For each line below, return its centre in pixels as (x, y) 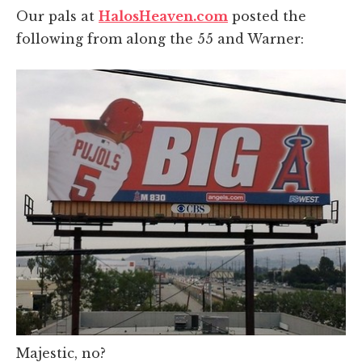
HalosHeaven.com (163, 16)
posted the (267, 16)
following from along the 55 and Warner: (160, 38)
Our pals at (57, 16)
